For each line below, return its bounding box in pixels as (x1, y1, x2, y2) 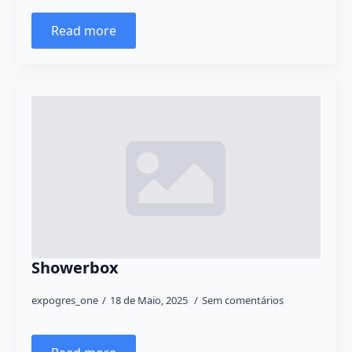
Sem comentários (202, 293, 284, 307)
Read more (51, 22, 116, 39)
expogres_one (31, 293, 98, 307)
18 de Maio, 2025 (110, 293, 190, 307)
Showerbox (31, 257, 119, 278)
